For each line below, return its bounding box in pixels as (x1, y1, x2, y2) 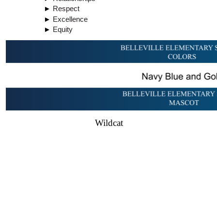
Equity (53, 25, 73, 33)
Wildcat (94, 117, 123, 128)
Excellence (53, 15, 88, 23)
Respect (53, 5, 79, 13)
